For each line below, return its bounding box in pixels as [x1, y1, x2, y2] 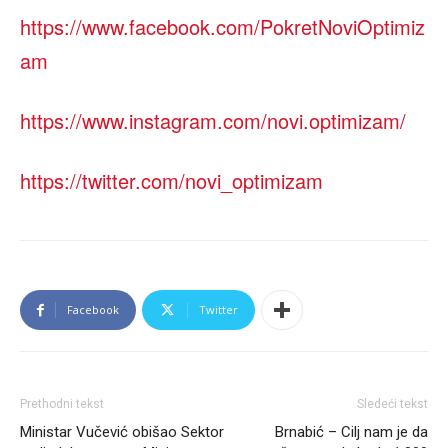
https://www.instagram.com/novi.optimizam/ [20, 106, 406, 136]
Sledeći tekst [357, 397, 428, 412]
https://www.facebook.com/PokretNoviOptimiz [20, 12, 425, 42]
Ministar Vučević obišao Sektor [20, 423, 224, 442]
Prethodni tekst [20, 397, 104, 412]
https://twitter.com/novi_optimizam [20, 166, 323, 196]
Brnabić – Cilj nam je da [275, 423, 428, 442]
